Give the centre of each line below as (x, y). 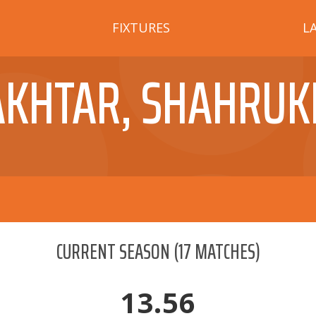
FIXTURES (141, 27)
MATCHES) (225, 251)
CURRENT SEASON (113, 251)
